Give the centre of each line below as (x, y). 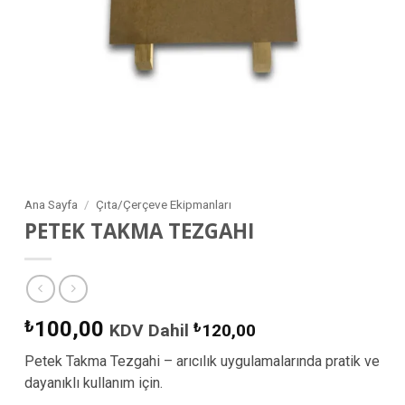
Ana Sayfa (51, 205)
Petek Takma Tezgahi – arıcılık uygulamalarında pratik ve (202, 361)
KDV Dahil (151, 330)
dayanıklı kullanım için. (94, 382)
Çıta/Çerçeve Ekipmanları (164, 205)
